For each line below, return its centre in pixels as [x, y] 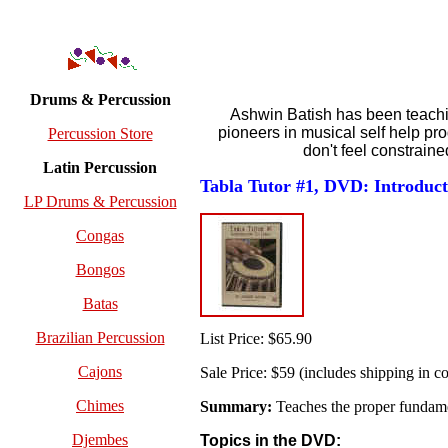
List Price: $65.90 [256, 339]
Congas [100, 236]
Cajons [100, 372]
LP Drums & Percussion [100, 202]
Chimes [100, 406]
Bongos [100, 270]
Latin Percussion [100, 168]
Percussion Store [100, 134]
